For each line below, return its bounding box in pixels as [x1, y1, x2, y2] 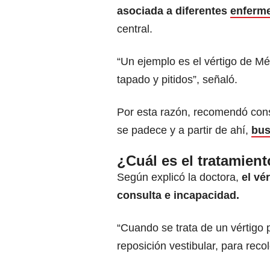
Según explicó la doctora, [117, 171, 239, 184]
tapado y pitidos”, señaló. [117, 74, 237, 86]
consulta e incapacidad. [117, 189, 239, 202]
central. [117, 23, 152, 36]
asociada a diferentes [117, 5, 230, 17]
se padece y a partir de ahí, [117, 124, 248, 137]
